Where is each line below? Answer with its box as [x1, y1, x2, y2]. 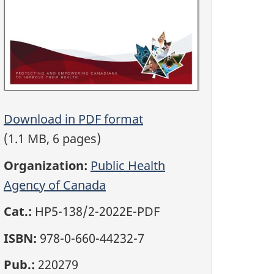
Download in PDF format [4, 111, 143, 128]
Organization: [4, 157, 87, 174]
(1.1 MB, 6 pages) [4, 130, 101, 147]
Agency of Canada [4, 176, 106, 193]
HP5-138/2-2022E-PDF [32, 203, 160, 220]
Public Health [91, 157, 165, 174]
